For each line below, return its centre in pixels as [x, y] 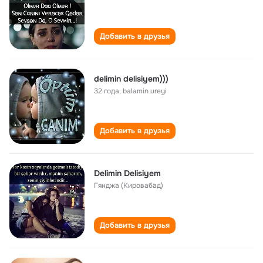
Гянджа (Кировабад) [129, 186]
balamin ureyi [145, 91]
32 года [107, 91]
